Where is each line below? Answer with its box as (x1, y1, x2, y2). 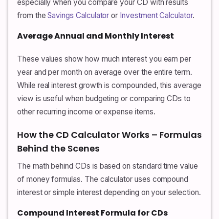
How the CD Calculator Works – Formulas (17, 129, 202, 141)
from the (17, 10, 48, 20)
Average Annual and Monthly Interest (17, 30, 174, 42)
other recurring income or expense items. (17, 107, 155, 117)
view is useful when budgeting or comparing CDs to (17, 94, 191, 104)
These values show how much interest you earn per (17, 54, 192, 64)
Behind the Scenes (17, 142, 100, 155)
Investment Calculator (120, 10, 193, 20)
